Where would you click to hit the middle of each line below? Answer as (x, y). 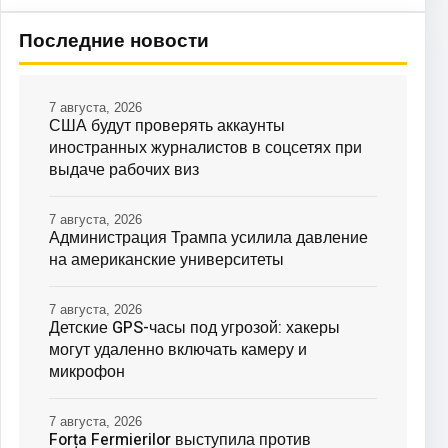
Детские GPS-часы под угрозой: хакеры (194, 327)
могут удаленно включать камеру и (178, 349)
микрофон (87, 371)
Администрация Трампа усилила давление (208, 237)
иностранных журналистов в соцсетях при (205, 147)
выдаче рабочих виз (124, 169)
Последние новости (114, 40)
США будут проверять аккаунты (167, 125)
